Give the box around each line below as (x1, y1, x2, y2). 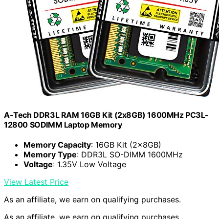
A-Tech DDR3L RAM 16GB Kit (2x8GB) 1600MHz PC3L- (4, 109, 209, 120)
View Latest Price (4, 177, 68, 187)
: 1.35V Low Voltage (53, 159, 126, 170)
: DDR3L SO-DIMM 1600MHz (77, 150, 183, 160)
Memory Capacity (23, 140, 91, 150)
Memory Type (23, 150, 77, 160)
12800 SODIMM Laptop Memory (4, 119, 122, 130)
